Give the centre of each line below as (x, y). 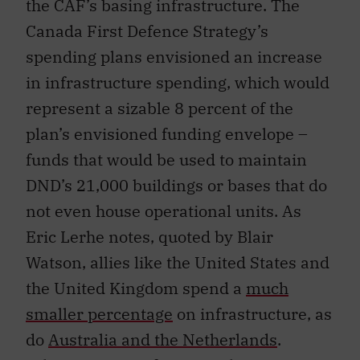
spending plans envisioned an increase (174, 56)
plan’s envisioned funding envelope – (167, 133)
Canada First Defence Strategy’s (147, 31)
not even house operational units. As (164, 211)
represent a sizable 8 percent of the (160, 108)
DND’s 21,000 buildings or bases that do (176, 185)
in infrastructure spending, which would (178, 82)
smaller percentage (99, 313)
